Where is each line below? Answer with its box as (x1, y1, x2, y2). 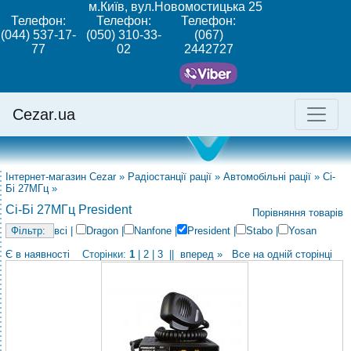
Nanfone (134, 225, 172, 237)
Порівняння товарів (252, 207, 343, 219)
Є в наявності (5, 248, 70, 260)
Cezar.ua (13, 105, 75, 123)
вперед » (180, 248, 223, 260)
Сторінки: (70, 248, 129, 260)
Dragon (86, 225, 118, 237)
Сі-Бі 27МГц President (5, 203, 132, 216)
